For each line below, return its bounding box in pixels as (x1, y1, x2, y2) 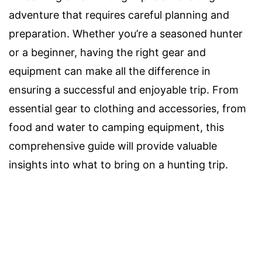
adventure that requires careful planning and (9, 9, 229, 22)
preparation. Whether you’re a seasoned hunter (9, 27, 243, 40)
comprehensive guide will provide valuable (9, 140, 217, 153)
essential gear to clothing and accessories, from (9, 102, 246, 115)
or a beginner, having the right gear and (9, 46, 206, 59)
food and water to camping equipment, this (9, 121, 224, 134)
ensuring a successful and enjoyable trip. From (9, 84, 239, 96)
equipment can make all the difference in (9, 65, 211, 78)
